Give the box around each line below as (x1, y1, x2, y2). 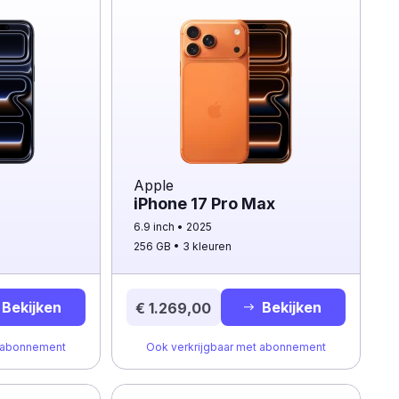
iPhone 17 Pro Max (133, 194, 275, 213)
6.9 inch (133, 220, 177, 233)
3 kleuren (182, 240, 232, 253)
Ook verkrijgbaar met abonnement (145, 340, 326, 354)
